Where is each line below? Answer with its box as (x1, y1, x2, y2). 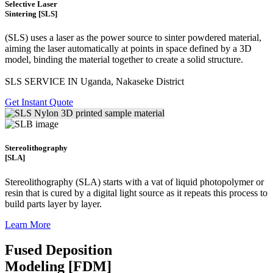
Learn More (5, 219, 51, 230)
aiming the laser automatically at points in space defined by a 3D (5, 43, 252, 54)
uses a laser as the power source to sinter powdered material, (30, 32, 261, 43)
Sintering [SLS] (5, 9, 57, 19)
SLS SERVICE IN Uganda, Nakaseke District (5, 76, 184, 87)
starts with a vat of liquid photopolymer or (103, 176, 264, 187)
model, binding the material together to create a (5, 54, 187, 65)
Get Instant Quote (5, 97, 73, 108)
